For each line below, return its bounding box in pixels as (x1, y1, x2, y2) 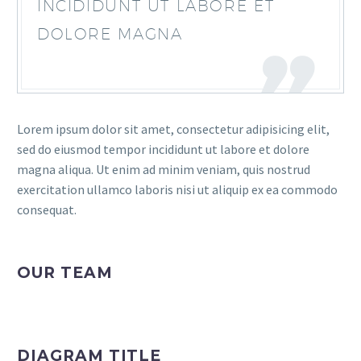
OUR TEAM (17, 263, 113, 282)
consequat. (17, 201, 77, 218)
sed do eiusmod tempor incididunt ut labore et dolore (17, 141, 309, 157)
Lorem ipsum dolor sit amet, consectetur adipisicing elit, (17, 121, 330, 137)
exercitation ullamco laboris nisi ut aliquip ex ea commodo (17, 181, 338, 197)
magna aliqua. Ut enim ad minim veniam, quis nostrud (17, 161, 310, 177)
